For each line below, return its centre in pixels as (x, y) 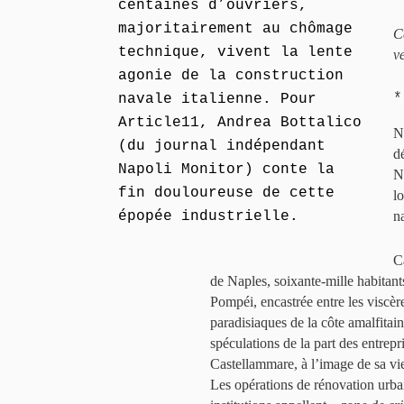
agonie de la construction (231, 76)
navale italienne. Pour (217, 99)
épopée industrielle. (208, 216)
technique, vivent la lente (235, 52)
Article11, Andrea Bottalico (240, 123)
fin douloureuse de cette (226, 193)
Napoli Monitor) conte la (226, 170)
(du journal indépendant (222, 146)
